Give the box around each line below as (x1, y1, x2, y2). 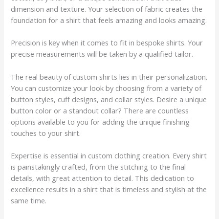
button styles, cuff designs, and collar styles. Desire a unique (11, 94, 207, 104)
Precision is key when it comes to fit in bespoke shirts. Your (11, 38, 203, 48)
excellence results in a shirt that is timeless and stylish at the (11, 184, 207, 195)
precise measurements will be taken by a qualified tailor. (11, 49, 194, 59)
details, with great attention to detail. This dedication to (11, 173, 195, 183)
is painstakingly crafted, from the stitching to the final (11, 162, 186, 172)
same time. (11, 196, 47, 206)
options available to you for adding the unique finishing (11, 116, 190, 127)
